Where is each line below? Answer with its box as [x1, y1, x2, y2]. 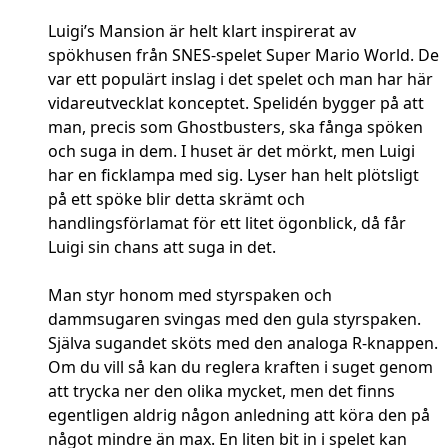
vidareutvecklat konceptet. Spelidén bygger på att [48, 92, 424, 115]
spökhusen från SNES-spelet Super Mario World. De [48, 44, 439, 67]
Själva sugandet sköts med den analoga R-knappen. [48, 332, 438, 355]
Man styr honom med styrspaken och [48, 284, 332, 307]
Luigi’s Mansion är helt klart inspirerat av [48, 20, 356, 43]
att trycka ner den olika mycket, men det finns [48, 380, 395, 403]
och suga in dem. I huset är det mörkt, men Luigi [48, 140, 415, 163]
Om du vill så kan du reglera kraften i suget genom [48, 356, 433, 379]
